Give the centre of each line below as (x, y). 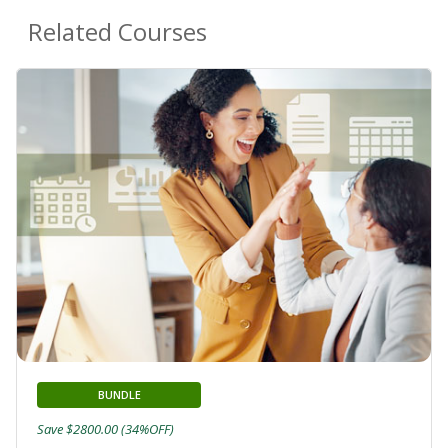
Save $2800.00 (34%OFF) (105, 429)
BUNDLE (119, 395)
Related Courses (117, 31)
